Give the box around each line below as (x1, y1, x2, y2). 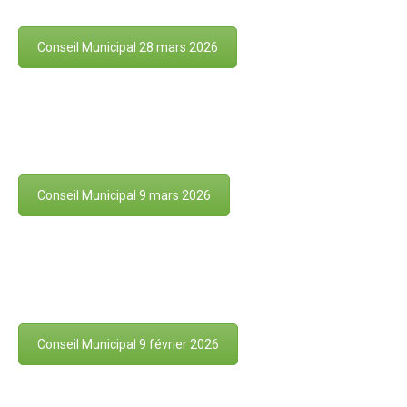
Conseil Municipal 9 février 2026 (37, 337, 219, 352)
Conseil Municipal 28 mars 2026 (37, 39, 218, 55)
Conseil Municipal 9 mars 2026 (37, 188, 211, 203)
